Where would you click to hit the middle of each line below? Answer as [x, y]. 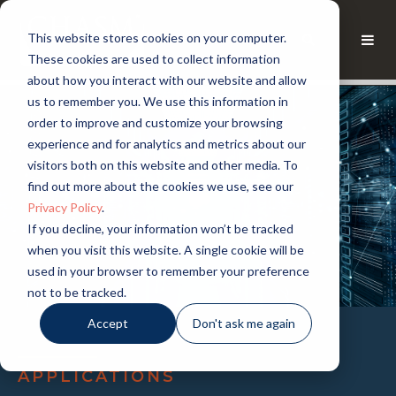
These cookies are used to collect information [153, 58]
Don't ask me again [244, 323]
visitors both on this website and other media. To [162, 164]
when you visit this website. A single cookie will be [165, 249]
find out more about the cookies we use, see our [160, 186]
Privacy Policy [64, 207]
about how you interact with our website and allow [167, 80]
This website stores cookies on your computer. [156, 37]
